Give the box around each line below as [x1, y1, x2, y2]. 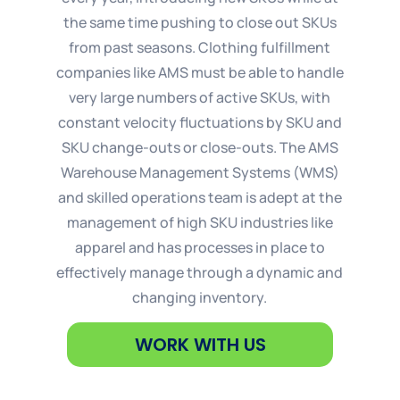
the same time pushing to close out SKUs [62, 12, 337, 32]
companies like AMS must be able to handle [55, 62, 344, 82]
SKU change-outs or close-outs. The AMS [61, 137, 338, 157]
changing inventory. [132, 287, 268, 307]
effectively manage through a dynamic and [56, 262, 344, 282]
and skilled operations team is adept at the [57, 187, 342, 207]
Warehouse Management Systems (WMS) [60, 162, 339, 182]
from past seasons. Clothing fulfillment [69, 37, 331, 57]
